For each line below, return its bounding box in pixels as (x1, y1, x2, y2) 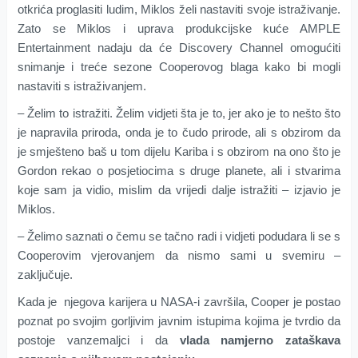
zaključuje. (17, 268, 73, 282)
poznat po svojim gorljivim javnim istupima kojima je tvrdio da (17, 314, 341, 328)
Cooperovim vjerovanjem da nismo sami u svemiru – (17, 249, 341, 263)
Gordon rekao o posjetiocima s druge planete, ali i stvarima (17, 164, 341, 178)
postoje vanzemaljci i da (17, 333, 168, 348)
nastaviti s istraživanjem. (17, 79, 146, 93)
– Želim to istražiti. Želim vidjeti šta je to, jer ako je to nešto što (17, 106, 341, 121)
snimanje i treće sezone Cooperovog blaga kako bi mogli (17, 60, 341, 74)
